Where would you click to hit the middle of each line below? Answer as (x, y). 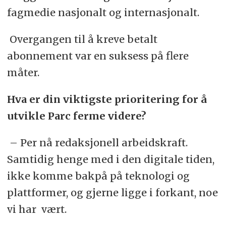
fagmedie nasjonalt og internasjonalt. (103, 13)
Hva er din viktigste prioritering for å (107, 99)
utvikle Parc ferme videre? (76, 116)
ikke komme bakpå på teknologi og (98, 176)
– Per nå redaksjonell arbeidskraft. (98, 142)
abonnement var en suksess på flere (98, 56)
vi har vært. (37, 209)
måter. (23, 73)
